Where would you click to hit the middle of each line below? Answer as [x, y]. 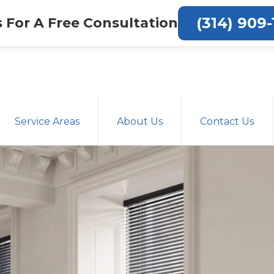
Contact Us [227, 121]
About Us [140, 121]
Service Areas [47, 121]
